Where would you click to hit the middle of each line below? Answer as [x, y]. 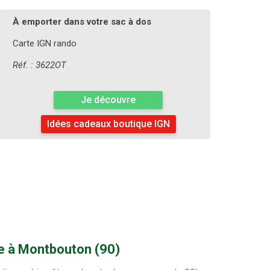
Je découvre [108, 100]
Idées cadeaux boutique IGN [108, 124]
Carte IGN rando [44, 44]
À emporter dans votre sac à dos [82, 22]
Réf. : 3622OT [39, 65]
